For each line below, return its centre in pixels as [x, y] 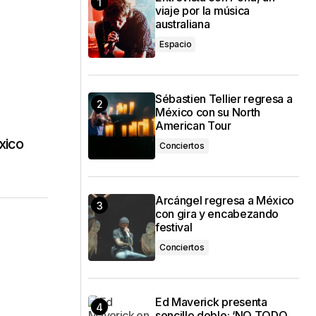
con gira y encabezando [217, 214]
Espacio [176, 44]
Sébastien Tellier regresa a [224, 99]
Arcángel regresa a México [225, 200]
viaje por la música [202, 11]
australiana [183, 24]
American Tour [193, 126]
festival [174, 227]
